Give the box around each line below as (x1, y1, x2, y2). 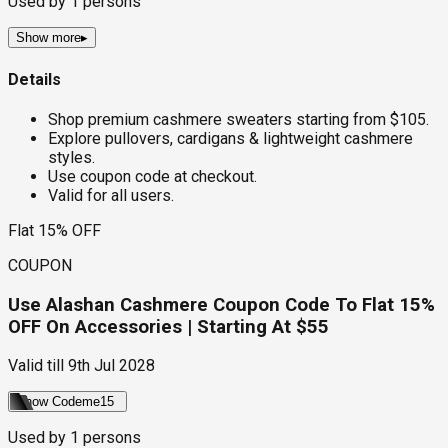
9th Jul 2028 (68, 356, 155, 376)
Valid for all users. (48, 185, 174, 205)
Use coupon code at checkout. (48, 166, 257, 186)
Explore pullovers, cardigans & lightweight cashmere (48, 128, 413, 148)
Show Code (16, 394, 82, 410)
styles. (48, 147, 95, 167)
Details (8, 69, 61, 89)
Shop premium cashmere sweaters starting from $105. (48, 109, 429, 129)
